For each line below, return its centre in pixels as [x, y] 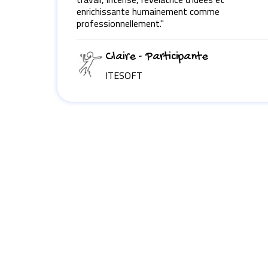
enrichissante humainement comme [148, 11]
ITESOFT [124, 75]
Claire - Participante [156, 57]
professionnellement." [120, 23]
